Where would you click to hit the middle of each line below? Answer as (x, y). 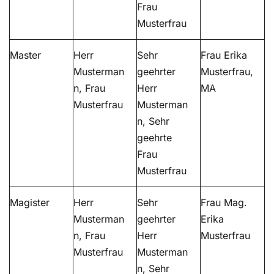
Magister (30, 203)
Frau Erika (224, 55)
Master (25, 55)
